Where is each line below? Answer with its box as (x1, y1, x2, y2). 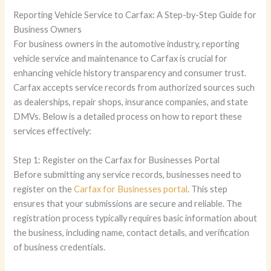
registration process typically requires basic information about (13, 212, 258, 223)
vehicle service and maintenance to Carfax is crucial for (13, 53, 228, 64)
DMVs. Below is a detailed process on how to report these (13, 111, 243, 122)
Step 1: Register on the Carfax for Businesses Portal (13, 154, 220, 165)
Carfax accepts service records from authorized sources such (13, 82, 255, 93)
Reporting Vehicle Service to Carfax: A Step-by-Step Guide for (13, 10, 257, 21)
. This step (188, 183, 228, 194)
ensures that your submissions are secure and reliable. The (13, 198, 243, 209)
